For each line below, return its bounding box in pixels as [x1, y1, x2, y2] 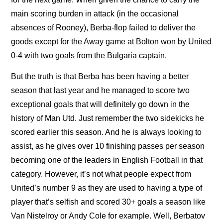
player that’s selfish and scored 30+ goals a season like [11, 198, 206, 207]
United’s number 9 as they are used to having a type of [11, 184, 203, 193]
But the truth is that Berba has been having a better [11, 72, 189, 81]
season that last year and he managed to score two [11, 86, 190, 95]
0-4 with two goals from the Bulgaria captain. [11, 51, 167, 60]
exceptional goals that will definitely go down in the [11, 100, 190, 109]
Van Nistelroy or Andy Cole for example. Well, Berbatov [11, 212, 206, 221]
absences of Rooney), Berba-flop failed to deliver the [11, 23, 196, 32]
